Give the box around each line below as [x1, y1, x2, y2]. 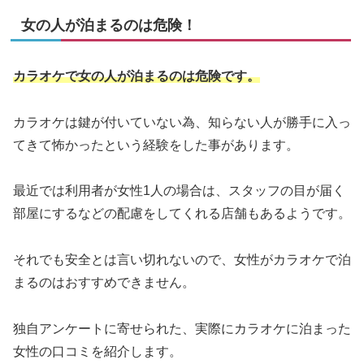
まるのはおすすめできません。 [13, 275, 195, 290]
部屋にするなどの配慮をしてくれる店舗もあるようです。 [13, 206, 351, 221]
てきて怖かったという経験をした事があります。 [13, 137, 299, 152]
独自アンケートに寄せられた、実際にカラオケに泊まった [13, 322, 351, 336]
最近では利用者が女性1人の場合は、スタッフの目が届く [13, 184, 345, 198]
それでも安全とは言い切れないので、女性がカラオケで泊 [13, 253, 351, 267]
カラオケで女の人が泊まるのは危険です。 [13, 68, 260, 83]
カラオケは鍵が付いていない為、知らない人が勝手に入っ [13, 115, 351, 129]
